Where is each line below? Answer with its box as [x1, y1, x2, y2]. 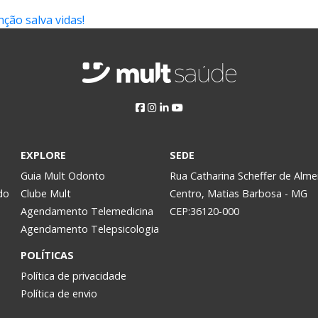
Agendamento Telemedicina [20, 204, 153, 218]
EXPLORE [20, 148, 66, 162]
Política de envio [20, 287, 97, 300]
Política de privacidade [20, 269, 126, 283]
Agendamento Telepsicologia [20, 222, 159, 236]
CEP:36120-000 [170, 204, 240, 218]
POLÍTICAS [20, 248, 74, 262]
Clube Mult [20, 187, 71, 200]
